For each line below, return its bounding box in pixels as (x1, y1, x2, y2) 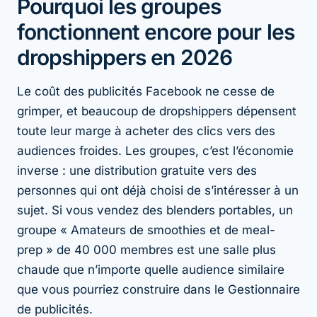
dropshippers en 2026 (17, 44, 233, 70)
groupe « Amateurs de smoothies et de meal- (17, 222, 275, 237)
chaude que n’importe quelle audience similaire (17, 262, 284, 277)
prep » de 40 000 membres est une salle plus (17, 242, 276, 257)
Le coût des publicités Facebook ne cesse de (17, 83, 275, 98)
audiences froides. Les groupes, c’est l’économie (17, 143, 294, 158)
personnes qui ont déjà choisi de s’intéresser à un (17, 183, 299, 197)
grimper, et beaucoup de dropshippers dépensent (17, 103, 296, 118)
